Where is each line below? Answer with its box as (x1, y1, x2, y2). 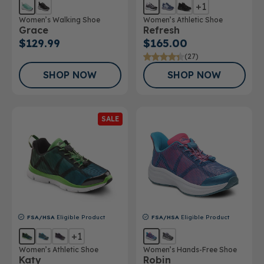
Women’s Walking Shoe (18, 15, 100, 24)
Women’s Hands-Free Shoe (143, 245, 237, 254)
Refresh (143, 24, 180, 36)
